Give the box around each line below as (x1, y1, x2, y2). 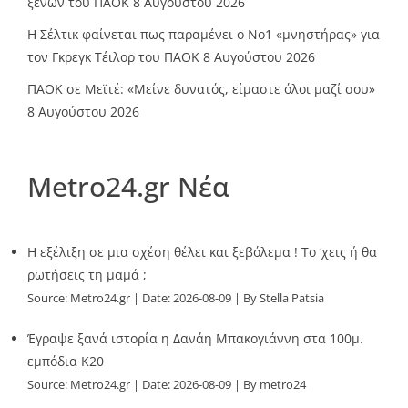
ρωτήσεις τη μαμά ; (27, 266, 147, 284)
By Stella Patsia (243, 291, 324, 307)
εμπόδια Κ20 (27, 352, 104, 371)
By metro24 (243, 377, 306, 393)
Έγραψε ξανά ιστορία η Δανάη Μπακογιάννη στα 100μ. (27, 330, 363, 348)
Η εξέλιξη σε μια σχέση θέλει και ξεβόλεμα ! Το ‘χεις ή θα (27, 243, 377, 261)
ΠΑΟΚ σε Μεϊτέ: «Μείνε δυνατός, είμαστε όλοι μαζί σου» (27, 80, 375, 98)
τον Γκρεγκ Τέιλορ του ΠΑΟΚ (27, 48, 199, 66)
